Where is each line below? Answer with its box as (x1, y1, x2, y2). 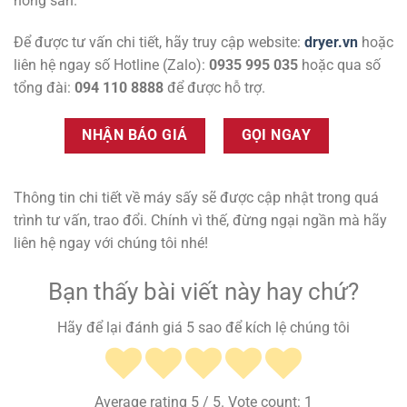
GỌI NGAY (241, 126, 312, 144)
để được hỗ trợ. (164, 79, 265, 96)
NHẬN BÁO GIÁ (82, 126, 188, 144)
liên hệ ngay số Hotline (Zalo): (14, 56, 209, 74)
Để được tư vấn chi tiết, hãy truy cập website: (14, 34, 304, 51)
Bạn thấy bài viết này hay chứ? (48, 277, 359, 305)
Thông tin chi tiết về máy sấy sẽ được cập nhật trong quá (14, 189, 379, 207)
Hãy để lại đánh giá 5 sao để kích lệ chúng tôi (57, 319, 350, 337)
